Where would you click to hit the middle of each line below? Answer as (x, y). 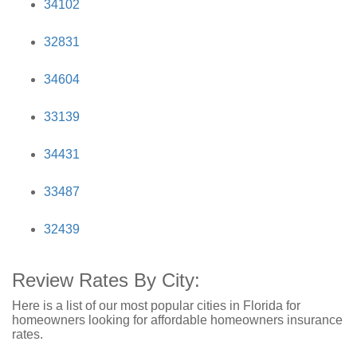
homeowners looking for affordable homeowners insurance (177, 320)
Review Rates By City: (106, 280)
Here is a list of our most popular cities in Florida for (156, 306)
